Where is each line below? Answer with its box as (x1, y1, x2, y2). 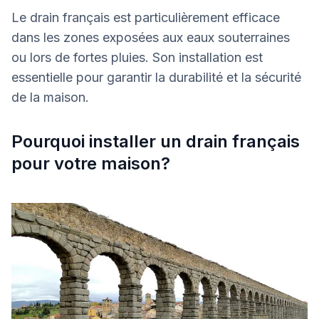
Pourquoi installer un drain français (11, 131, 300, 152)
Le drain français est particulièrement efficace (11, 10, 280, 25)
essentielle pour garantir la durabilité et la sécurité (11, 70, 301, 85)
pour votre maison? (11, 153, 170, 174)
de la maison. (11, 90, 89, 105)
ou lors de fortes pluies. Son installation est (11, 50, 263, 65)
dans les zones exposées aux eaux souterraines (11, 30, 290, 45)
